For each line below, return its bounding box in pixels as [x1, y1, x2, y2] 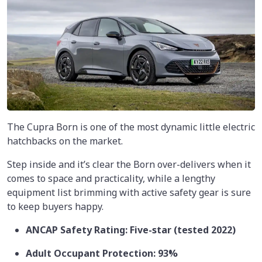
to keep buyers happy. [7, 200, 104, 213]
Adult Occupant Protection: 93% [26, 247, 178, 260]
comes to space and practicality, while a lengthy [7, 172, 215, 185]
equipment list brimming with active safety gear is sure [7, 186, 251, 199]
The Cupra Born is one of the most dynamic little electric [7, 120, 255, 134]
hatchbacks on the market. [7, 135, 123, 148]
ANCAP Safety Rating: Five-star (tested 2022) [26, 223, 236, 237]
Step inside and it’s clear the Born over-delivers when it [7, 158, 251, 171]
